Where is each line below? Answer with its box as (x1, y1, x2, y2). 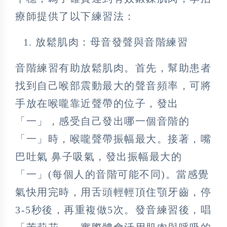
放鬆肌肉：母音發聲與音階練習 (35, 36, 188, 48)
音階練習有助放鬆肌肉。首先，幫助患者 (15, 62, 211, 73)
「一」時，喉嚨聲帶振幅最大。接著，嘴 (15, 133, 211, 144)
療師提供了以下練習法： (15, 10, 135, 22)
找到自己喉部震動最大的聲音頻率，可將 (15, 80, 211, 91)
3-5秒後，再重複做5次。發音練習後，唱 (15, 204, 211, 215)
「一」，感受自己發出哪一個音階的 (15, 115, 190, 127)
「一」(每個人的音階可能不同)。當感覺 (15, 168, 209, 180)
